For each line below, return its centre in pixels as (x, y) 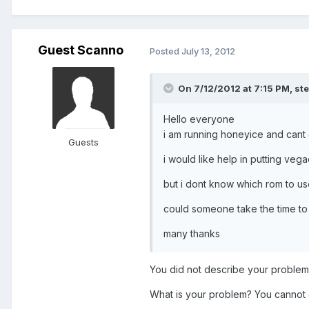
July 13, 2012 (208, 51)
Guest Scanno (81, 50)
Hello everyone (199, 119)
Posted (166, 51)
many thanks (192, 234)
